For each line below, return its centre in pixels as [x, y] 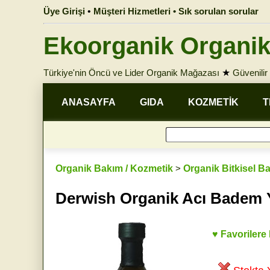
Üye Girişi [64, 11]
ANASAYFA [89, 102]
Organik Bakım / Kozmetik [114, 168]
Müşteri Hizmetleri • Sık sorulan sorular [176, 11]
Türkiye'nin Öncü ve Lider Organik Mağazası [131, 73]
